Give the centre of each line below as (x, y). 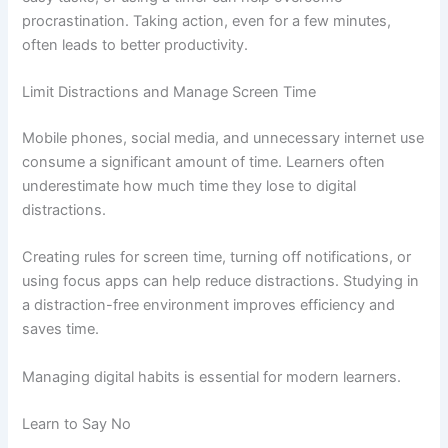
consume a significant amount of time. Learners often (204, 161)
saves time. (61, 329)
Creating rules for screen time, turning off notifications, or (217, 257)
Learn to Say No (77, 423)
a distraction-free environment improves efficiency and (209, 305)
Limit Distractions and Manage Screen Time (169, 92)
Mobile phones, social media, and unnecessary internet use (223, 137)
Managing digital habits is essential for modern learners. (212, 376)
